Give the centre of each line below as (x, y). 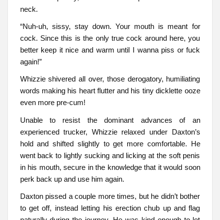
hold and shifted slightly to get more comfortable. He (110, 143)
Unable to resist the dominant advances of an (110, 120)
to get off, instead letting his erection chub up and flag (110, 208)
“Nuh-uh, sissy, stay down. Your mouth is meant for (110, 26)
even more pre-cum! (53, 103)
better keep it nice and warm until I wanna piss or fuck (110, 50)
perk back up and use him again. (72, 179)
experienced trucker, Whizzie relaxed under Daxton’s (110, 132)
